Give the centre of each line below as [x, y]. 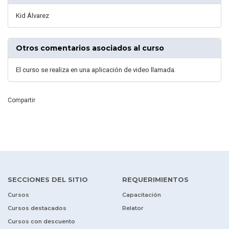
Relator [133, 208]
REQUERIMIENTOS [155, 180]
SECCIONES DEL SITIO [48, 180]
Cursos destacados [37, 208]
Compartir [21, 100]
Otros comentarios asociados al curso [90, 48]
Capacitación [142, 195]
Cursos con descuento [41, 222]
